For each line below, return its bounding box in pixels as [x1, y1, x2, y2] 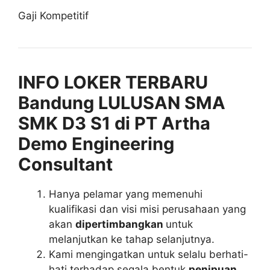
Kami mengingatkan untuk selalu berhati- [49, 248, 248, 260]
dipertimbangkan [75, 218, 166, 230]
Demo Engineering [18, 133, 174, 154]
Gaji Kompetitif [18, 9, 89, 22]
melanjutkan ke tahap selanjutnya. [49, 233, 215, 245]
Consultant [18, 153, 113, 175]
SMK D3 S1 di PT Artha [18, 112, 210, 134]
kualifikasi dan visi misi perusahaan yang [49, 202, 246, 215]
